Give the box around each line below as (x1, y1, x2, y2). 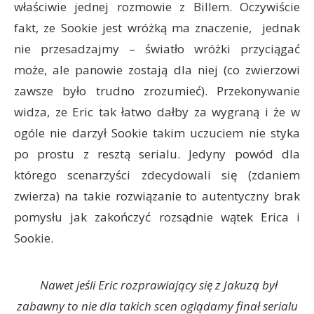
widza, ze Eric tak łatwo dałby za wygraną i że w (14, 104, 300, 120)
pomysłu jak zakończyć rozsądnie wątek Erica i (14, 209, 300, 225)
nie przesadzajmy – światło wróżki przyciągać (14, 41, 300, 57)
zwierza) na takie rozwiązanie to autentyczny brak (14, 188, 300, 204)
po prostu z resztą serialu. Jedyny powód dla (14, 146, 300, 162)
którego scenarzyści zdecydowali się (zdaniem (14, 167, 300, 183)
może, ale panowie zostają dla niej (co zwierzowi (14, 62, 300, 78)
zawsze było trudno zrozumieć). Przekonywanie (14, 83, 300, 99)
